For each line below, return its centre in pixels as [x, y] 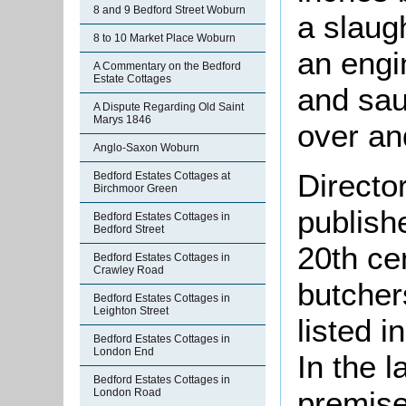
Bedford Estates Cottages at [162, 176]
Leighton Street [131, 311]
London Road [127, 392]
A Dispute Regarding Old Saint [169, 107]
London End [124, 352]
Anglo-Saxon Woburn [146, 148]
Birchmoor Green [135, 188]
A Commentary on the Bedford [167, 66]
